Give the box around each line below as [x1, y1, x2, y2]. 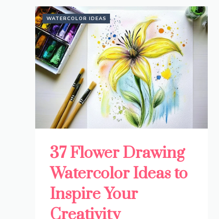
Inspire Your [50, 184, 138, 205]
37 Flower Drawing [50, 143, 185, 164]
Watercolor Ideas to [50, 164, 188, 184]
